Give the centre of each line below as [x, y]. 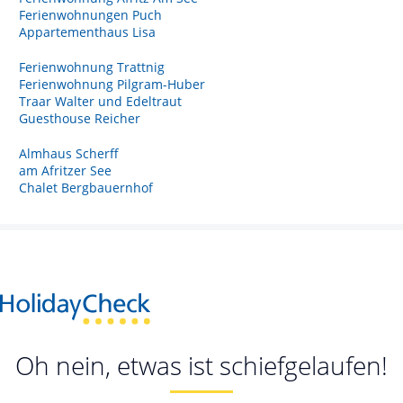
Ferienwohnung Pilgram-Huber [112, 84]
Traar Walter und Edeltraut [100, 101]
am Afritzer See [65, 170]
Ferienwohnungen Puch [90, 14]
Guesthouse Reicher [80, 118]
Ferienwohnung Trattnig [92, 67]
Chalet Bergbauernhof [86, 187]
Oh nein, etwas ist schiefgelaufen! [201, 366]
